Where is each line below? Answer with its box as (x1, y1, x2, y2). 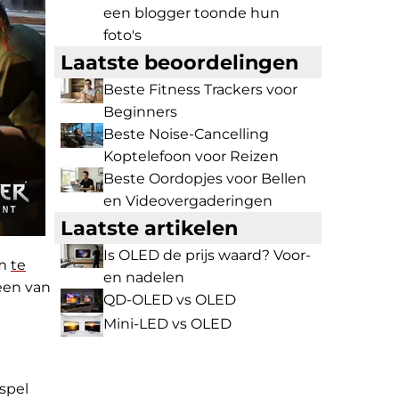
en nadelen (103, 269, 184, 286)
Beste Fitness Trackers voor (103, 81, 297, 98)
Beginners (103, 103, 177, 120)
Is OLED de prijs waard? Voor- (103, 247, 311, 264)
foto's (103, 27, 142, 44)
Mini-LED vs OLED (103, 315, 232, 332)
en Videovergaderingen (103, 192, 273, 209)
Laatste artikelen (61, 216, 238, 240)
